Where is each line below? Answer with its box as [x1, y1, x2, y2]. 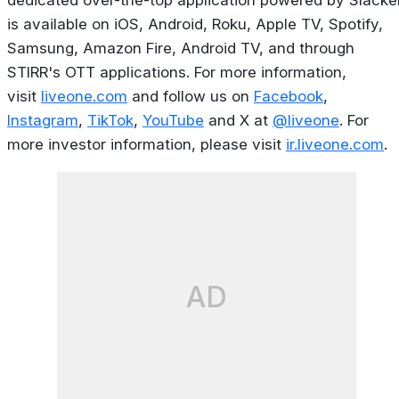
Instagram [7, 111, 78, 130]
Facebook [254, 87, 323, 106]
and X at [204, 111, 273, 130]
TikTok [87, 111, 134, 130]
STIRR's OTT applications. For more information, [7, 63, 346, 82]
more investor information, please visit [7, 135, 286, 154]
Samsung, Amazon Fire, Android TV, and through [7, 39, 354, 58]
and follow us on [127, 87, 254, 106]
